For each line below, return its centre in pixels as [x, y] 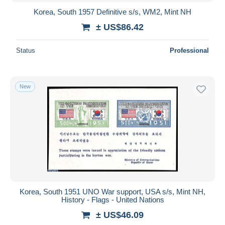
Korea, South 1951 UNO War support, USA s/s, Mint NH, [113, 191]
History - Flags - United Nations [113, 199]
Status [26, 50]
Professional [189, 50]
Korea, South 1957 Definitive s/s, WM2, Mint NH [113, 12]
